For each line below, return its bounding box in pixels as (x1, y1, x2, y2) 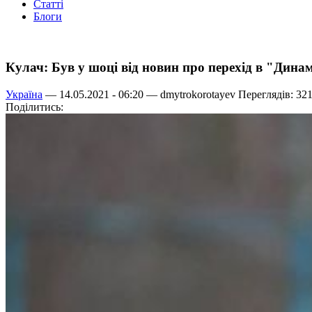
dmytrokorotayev (160, 88, 235, 100)
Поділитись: (6, 100, 63, 113)
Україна (6, 88, 42, 100)
